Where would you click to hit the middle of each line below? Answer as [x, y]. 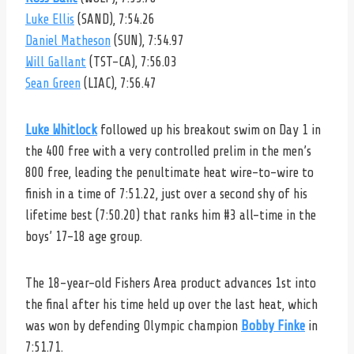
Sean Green [53, 83]
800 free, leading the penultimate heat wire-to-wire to [169, 172]
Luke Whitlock [61, 130]
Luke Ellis [50, 19]
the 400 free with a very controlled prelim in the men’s [168, 151]
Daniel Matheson [68, 40]
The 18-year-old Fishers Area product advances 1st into [171, 283]
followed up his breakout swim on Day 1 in [209, 130]
